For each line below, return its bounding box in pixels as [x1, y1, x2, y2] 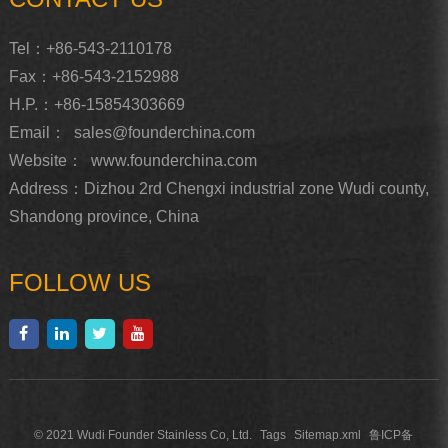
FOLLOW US [8, 269, 151, 297]
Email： [8, 124, 66, 142]
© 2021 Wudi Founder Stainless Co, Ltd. [34, 428, 253, 443]
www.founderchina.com [90, 152, 257, 170]
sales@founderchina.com [73, 124, 255, 142]
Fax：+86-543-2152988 [8, 68, 179, 86]
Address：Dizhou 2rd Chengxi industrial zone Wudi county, [8, 180, 429, 198]
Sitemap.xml [294, 428, 362, 443]
